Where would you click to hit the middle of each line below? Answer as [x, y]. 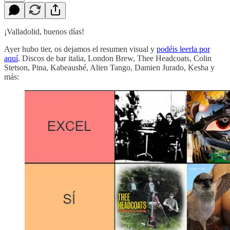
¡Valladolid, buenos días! [44, 31]
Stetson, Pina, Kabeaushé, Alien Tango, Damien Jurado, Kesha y [109, 67]
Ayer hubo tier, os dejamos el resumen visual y [80, 49]
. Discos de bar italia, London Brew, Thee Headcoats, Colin [115, 58]
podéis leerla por [183, 49]
